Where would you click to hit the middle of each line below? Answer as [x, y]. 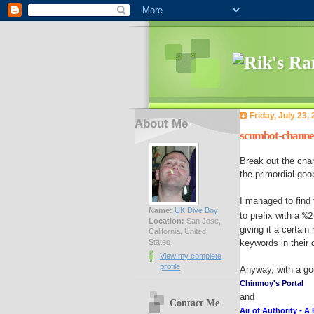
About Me [161, 123]
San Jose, [203, 220]
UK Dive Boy [196, 210]
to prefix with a [271, 215]
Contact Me [194, 302]
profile [170, 266]
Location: [166, 220]
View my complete [191, 255]
